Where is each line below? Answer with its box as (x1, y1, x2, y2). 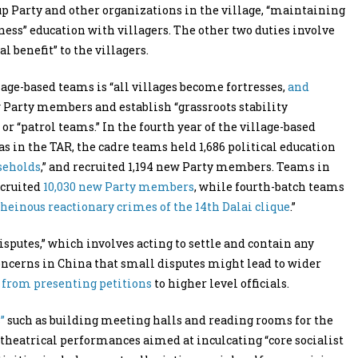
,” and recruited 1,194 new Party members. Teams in (41, 159, 330, 174)
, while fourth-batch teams (194, 179, 344, 194)
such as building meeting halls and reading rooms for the (5, 312, 333, 328)
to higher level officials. (152, 276, 289, 291)
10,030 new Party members (43, 179, 194, 194)
